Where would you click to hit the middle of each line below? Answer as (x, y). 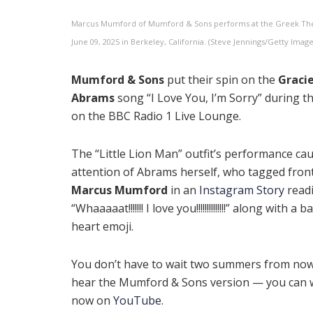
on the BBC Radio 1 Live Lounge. (156, 116)
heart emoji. (102, 226)
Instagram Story (242, 190)
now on (92, 300)
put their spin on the (221, 79)
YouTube (137, 300)
